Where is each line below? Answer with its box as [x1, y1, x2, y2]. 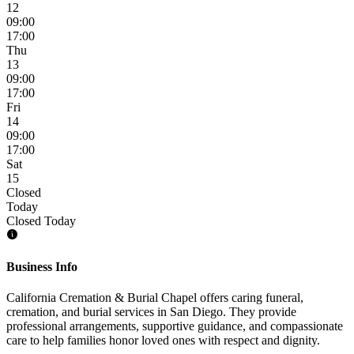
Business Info [6, 260, 77, 274]
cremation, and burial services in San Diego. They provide [6, 305, 296, 319]
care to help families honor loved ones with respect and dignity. [6, 333, 320, 348]
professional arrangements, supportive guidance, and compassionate [6, 319, 343, 333]
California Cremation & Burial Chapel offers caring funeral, [6, 291, 303, 305]
